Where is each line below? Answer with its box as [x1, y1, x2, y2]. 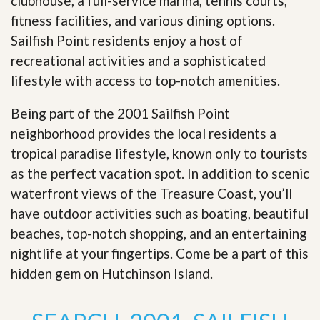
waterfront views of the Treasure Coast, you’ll [11, 184, 292, 201]
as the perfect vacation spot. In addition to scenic [11, 164, 309, 181]
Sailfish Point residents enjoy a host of [11, 31, 243, 49]
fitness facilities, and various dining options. [11, 11, 275, 29]
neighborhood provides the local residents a [11, 124, 276, 141]
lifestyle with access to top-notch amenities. [11, 71, 280, 89]
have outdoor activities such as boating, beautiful [11, 204, 309, 221]
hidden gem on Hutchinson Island [11, 264, 210, 281]
